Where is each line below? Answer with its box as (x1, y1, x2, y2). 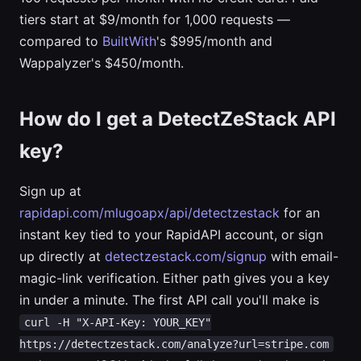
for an (280, 205, 320, 221)
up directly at (19, 248, 105, 264)
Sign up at (19, 183, 81, 199)
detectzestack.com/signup (105, 248, 267, 264)
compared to (19, 33, 102, 49)
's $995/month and (156, 33, 272, 49)
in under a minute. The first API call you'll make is (19, 292, 319, 308)
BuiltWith (102, 33, 156, 49)
